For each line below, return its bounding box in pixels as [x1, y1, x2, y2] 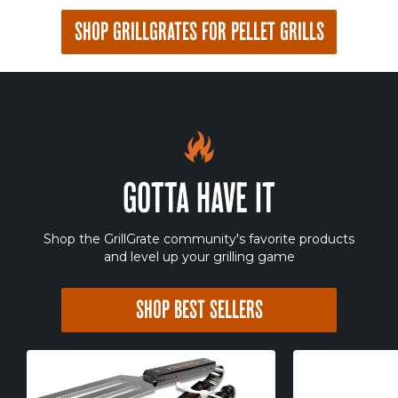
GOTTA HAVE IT [123, 181, 275, 227]
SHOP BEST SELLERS [135, 298, 263, 326]
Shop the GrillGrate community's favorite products [44, 231, 354, 248]
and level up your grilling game [103, 249, 295, 266]
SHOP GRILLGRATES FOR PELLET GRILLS [74, 20, 324, 48]
